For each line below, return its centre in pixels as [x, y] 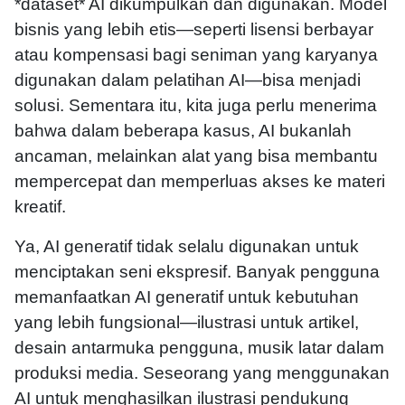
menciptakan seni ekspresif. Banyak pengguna [197, 272]
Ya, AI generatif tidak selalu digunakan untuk [187, 247]
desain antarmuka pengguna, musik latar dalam [199, 348]
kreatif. [40, 207]
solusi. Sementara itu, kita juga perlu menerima [196, 106]
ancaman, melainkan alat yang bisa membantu [196, 156]
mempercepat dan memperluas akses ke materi [200, 182]
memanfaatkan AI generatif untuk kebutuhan [187, 297]
